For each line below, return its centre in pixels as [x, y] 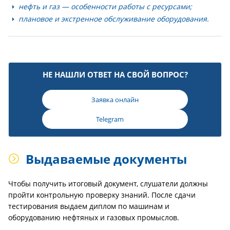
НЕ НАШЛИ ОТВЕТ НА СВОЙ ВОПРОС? [115, 74]
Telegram [110, 119]
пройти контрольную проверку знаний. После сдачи [102, 195]
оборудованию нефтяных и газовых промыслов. [94, 217]
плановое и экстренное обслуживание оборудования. [114, 19]
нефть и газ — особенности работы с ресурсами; [105, 6]
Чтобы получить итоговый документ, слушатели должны [108, 184]
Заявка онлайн [115, 100]
